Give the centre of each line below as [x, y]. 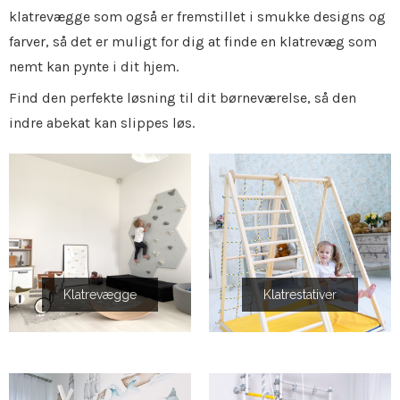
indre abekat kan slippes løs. [102, 123]
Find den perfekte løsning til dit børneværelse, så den [183, 98]
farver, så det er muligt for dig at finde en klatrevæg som [193, 42]
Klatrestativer [300, 294]
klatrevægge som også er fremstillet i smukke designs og [197, 17]
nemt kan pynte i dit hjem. [94, 67]
